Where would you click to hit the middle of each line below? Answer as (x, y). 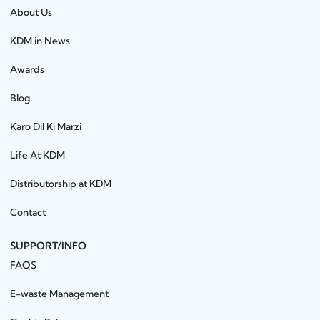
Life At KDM (38, 155)
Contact (28, 212)
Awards (27, 69)
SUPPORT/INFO (49, 245)
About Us (31, 12)
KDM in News (40, 40)
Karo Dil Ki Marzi (46, 126)
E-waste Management (60, 293)
